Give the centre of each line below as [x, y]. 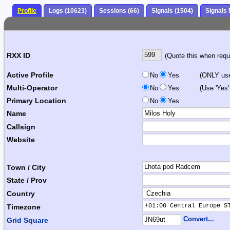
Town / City [26, 167]
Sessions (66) [119, 11]
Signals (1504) [172, 11]
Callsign [21, 127]
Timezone [24, 207]
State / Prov [27, 180]
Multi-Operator [32, 88]
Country [21, 193]
